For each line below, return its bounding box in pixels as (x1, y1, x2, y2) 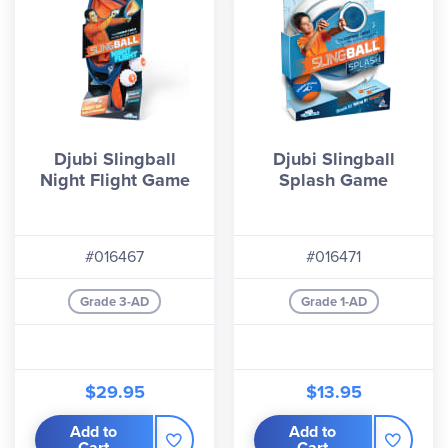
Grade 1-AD (300, 292, 367, 311)
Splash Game (279, 167, 388, 193)
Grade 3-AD (80, 292, 149, 311)
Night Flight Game (39, 167, 190, 193)
